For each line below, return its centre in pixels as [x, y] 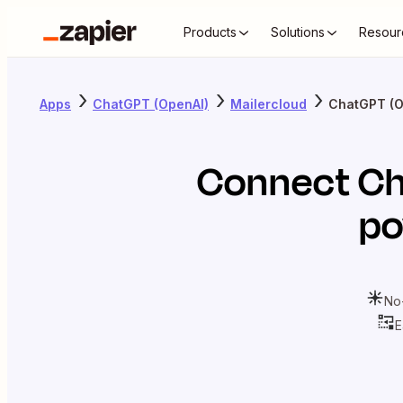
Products [210, 32]
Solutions [298, 32]
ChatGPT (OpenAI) [151, 103]
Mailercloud [269, 103]
